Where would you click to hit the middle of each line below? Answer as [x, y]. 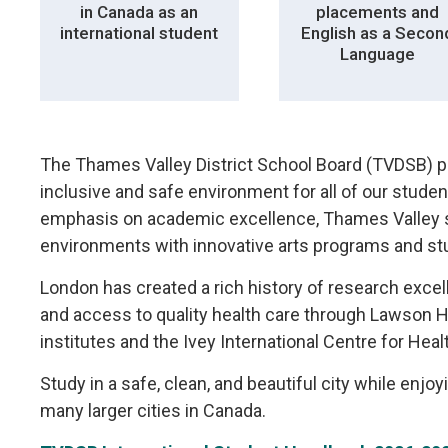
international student [139, 32]
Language [378, 53]
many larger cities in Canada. [153, 410]
